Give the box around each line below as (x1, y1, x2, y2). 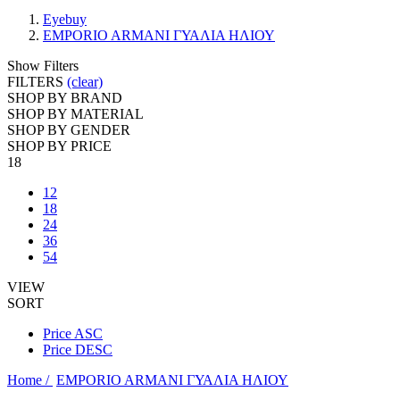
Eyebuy (43, 12, 87, 27)
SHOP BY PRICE (7, 138, 112, 154)
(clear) (67, 74, 103, 89)
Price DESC (43, 342, 112, 357)
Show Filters (7, 58, 79, 73)
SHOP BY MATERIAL (7, 106, 144, 121)
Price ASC (43, 326, 103, 341)
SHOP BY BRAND (7, 90, 122, 105)
